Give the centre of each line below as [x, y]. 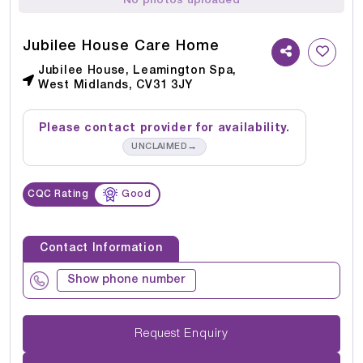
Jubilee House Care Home [121, 47]
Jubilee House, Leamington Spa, [137, 71]
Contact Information [101, 249]
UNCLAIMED [160, 147]
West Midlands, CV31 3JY [116, 86]
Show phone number [126, 280]
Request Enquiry [206, 333]
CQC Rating [58, 194]
